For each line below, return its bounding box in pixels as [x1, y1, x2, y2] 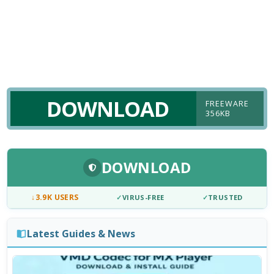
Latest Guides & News [26, 226, 135, 240]
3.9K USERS [35, 192, 79, 203]
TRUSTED [208, 193, 243, 202]
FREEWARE [205, 98, 249, 109]
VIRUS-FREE [122, 193, 165, 202]
